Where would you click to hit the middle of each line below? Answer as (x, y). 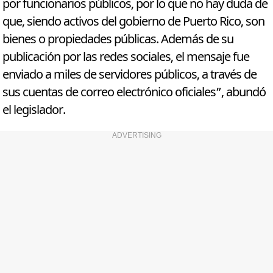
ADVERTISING (136, 136)
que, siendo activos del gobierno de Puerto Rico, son (134, 22)
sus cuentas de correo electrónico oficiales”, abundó (134, 93)
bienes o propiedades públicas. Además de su (118, 40)
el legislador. (34, 110)
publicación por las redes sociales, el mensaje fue (126, 57)
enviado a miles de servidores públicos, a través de (130, 75)
